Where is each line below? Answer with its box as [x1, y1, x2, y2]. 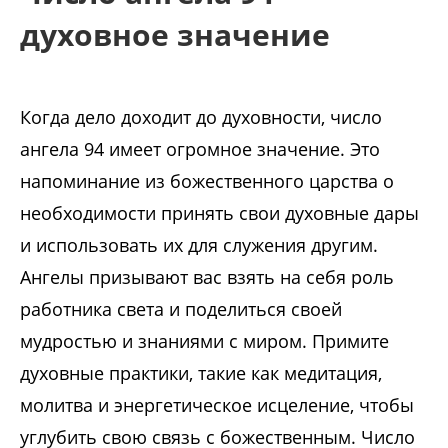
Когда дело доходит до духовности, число [20, 105, 382, 130]
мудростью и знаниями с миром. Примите [20, 329, 389, 354]
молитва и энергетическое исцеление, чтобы [20, 393, 414, 418]
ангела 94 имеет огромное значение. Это [20, 137, 380, 162]
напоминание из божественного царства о [20, 169, 394, 194]
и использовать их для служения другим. [20, 233, 378, 258]
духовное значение [20, 14, 330, 56]
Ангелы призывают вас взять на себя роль [20, 265, 394, 290]
